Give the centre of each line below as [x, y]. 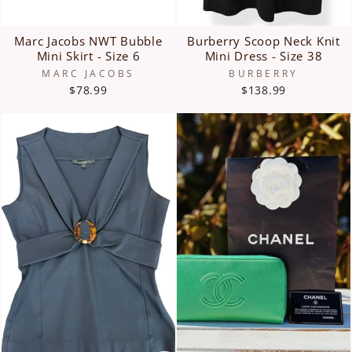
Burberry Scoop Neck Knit [264, 40]
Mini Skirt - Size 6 [88, 55]
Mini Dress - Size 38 [264, 55]
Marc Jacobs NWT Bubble [88, 40]
